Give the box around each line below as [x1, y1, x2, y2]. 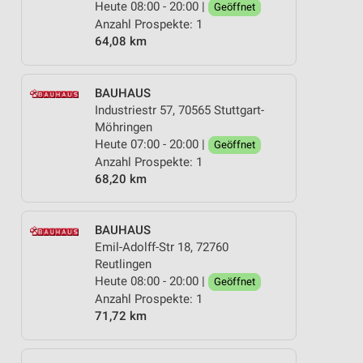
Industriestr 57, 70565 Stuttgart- [95, 102, 264, 117]
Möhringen [95, 119, 152, 135]
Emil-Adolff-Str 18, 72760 [95, 240, 228, 254]
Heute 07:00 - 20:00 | [95, 136, 208, 152]
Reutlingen [95, 257, 152, 271]
